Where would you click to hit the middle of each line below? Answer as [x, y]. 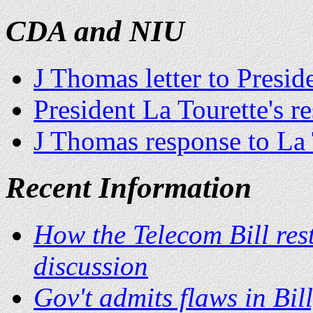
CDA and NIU [95, 31]
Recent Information [129, 187]
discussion [91, 265]
